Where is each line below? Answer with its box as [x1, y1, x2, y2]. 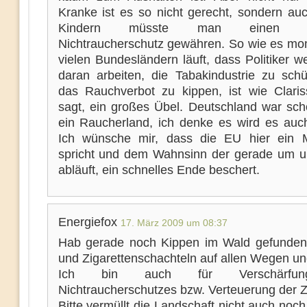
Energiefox [58, 215, 121, 229]
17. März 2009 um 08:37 [120, 217, 228, 228]
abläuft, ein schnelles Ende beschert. [58, 163, 260, 177]
